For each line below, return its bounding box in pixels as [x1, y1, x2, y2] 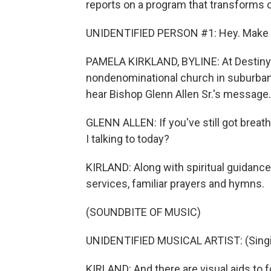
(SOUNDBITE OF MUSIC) [86, 206, 201, 218]
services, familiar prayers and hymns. [86, 177, 264, 190]
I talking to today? [86, 132, 169, 145]
